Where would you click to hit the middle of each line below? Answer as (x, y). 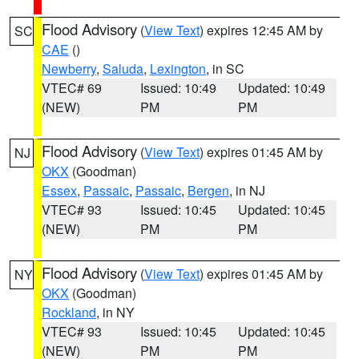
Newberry (69, 69)
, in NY (115, 312)
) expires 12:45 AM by (261, 30)
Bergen (208, 190)
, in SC (225, 69)
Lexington (178, 69)
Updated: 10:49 (282, 88)
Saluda (123, 69)
